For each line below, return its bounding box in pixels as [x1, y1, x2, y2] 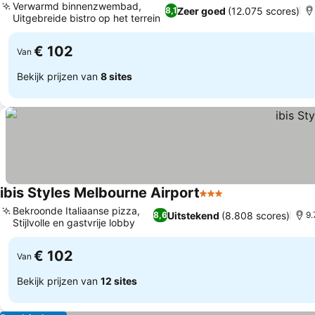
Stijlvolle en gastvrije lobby [13, 217, 135, 229]
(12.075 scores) [227, 4, 300, 17]
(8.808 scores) [221, 209, 290, 221]
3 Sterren [199, 193, 248, 207]
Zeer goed [176, 4, 226, 17]
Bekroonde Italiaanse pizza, [13, 205, 140, 217]
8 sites [101, 70, 132, 82]
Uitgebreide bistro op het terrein [13, 12, 160, 24]
